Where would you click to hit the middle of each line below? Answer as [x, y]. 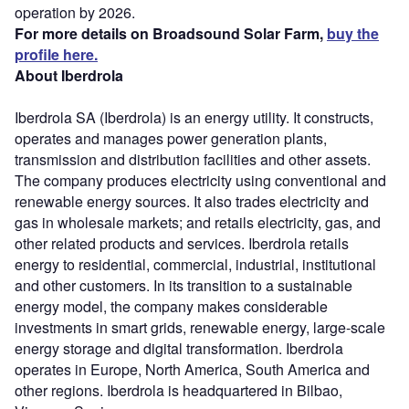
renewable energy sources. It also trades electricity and [192, 201]
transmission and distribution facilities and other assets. [193, 159]
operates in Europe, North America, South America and [192, 369]
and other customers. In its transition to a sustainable [184, 285]
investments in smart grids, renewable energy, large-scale [200, 327]
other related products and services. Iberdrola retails [182, 243]
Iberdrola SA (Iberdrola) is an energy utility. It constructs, [194, 117]
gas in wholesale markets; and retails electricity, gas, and [198, 222]
